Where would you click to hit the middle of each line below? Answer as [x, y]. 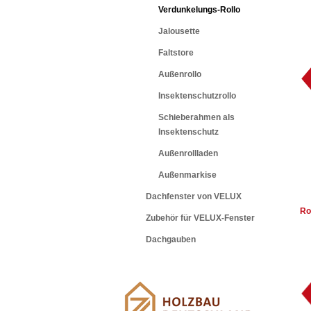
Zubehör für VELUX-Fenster [200, 218]
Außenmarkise [187, 175]
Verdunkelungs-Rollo [199, 10]
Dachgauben [171, 239]
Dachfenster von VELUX [194, 196]
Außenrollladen [188, 153]
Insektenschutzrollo [197, 96]
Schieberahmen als [196, 117]
